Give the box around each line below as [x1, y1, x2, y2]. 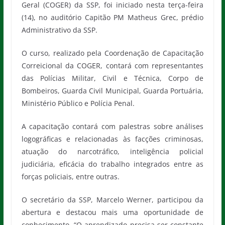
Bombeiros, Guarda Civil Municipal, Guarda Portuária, [21, 85, 204, 95]
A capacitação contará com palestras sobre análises [21, 121, 204, 131]
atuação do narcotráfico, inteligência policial [21, 146, 204, 156]
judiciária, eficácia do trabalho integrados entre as [21, 159, 204, 169]
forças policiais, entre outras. [21, 171, 120, 181]
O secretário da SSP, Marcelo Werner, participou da [21, 194, 204, 204]
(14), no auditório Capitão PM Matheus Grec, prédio [21, 12, 204, 22]
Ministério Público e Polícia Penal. [21, 98, 135, 108]
